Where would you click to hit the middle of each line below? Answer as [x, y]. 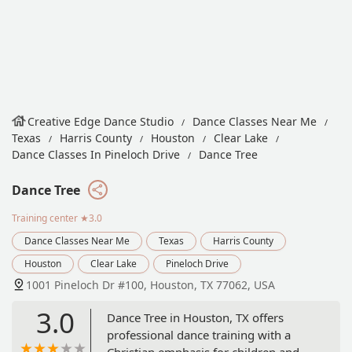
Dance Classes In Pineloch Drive [96, 154]
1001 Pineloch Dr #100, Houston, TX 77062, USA [150, 284]
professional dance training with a [199, 334]
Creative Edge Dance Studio [101, 121]
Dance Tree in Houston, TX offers [195, 317]
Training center [45, 218]
